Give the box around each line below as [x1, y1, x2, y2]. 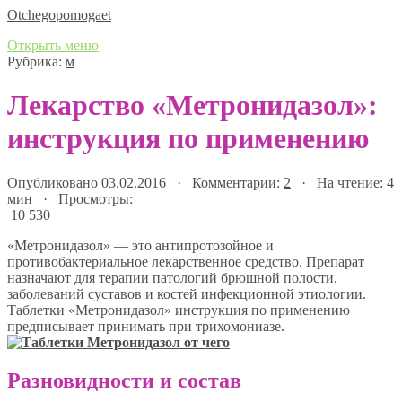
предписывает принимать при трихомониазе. [7, 318, 284, 334]
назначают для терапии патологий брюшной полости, [7, 269, 337, 285]
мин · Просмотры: [7, 190, 133, 206]
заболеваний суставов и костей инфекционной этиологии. [7, 285, 366, 301]
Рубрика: [7, 54, 66, 69]
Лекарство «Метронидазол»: [7, 89, 378, 122]
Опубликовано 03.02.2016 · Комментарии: [7, 174, 284, 190]
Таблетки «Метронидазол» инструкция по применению [7, 301, 350, 318]
